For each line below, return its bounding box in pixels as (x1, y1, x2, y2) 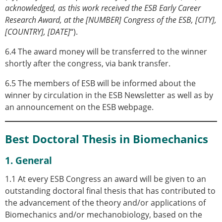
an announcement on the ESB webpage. (5, 102, 154, 113)
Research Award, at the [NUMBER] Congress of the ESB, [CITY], (5, 14, 217, 26)
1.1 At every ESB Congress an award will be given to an (5, 173, 206, 184)
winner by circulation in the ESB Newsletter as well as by (5, 90, 213, 101)
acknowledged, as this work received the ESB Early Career (5, 2, 201, 14)
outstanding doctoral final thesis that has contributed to (5, 185, 216, 196)
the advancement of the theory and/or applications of (5, 197, 206, 208)
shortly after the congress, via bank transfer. (5, 58, 170, 69)
